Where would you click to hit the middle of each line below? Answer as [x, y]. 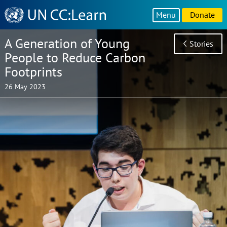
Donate [202, 15]
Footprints [33, 72]
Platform [19, 32]
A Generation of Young [67, 44]
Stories [202, 43]
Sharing [17, 22]
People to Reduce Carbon [75, 58]
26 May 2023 [25, 86]
